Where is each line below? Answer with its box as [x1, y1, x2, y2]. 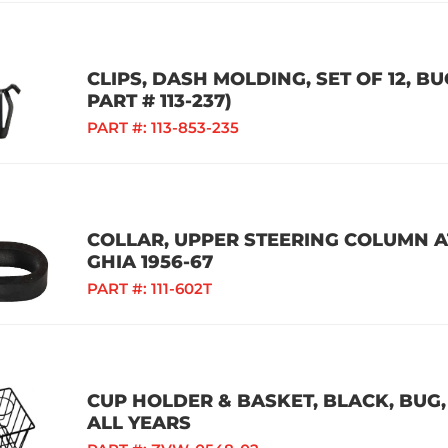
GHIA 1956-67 [87, 251, 213, 273]
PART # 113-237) [87, 90, 232, 112]
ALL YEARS [87, 412, 191, 434]
